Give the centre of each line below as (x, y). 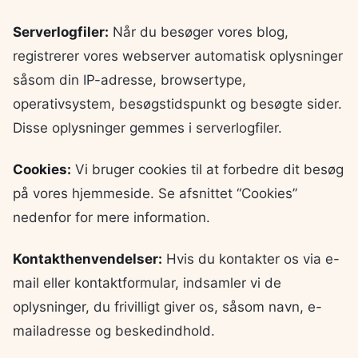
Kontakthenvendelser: (88, 259)
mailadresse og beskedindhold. (114, 331)
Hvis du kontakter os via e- (251, 259)
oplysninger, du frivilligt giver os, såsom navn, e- (167, 307)
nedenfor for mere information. (111, 218)
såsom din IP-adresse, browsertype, (129, 80)
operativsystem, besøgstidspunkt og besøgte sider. (177, 104)
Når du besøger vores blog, (199, 32)
